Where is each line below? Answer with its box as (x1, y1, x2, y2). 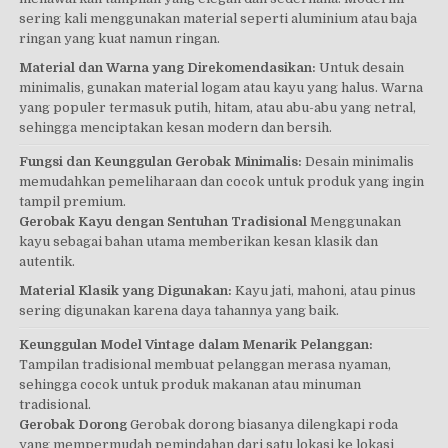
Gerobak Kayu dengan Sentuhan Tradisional (19, 213, 308, 229)
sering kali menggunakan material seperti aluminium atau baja (19, 10, 418, 26)
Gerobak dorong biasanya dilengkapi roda (127, 417, 399, 432)
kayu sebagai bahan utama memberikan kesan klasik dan (19, 233, 379, 249)
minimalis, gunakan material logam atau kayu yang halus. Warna (19, 79, 424, 95)
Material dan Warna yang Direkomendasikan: (19, 59, 317, 75)
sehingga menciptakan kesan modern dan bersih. (19, 119, 333, 135)
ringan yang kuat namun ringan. (19, 30, 221, 46)
